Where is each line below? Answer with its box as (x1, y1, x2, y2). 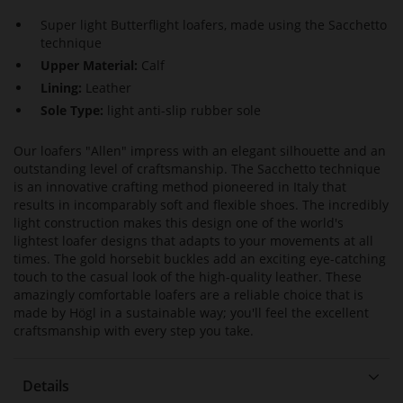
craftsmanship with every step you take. (13, 322, 254, 340)
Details (22, 376, 69, 397)
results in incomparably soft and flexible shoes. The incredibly (13, 196, 389, 214)
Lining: (40, 79, 85, 97)
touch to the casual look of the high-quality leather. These (13, 268, 362, 286)
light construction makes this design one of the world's (13, 214, 344, 232)
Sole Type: (40, 102, 107, 120)
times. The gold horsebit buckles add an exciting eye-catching (13, 250, 386, 268)
